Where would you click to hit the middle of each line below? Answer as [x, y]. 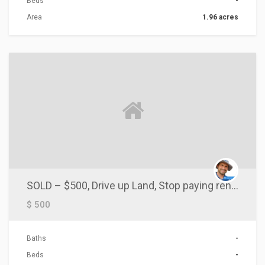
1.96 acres [220, 17]
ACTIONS [33, 38]
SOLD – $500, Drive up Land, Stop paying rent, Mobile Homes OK [235, 185]
